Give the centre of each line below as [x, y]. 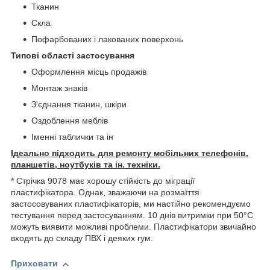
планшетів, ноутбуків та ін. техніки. [86, 165]
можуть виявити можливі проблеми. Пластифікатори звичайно [133, 227]
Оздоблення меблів [70, 121]
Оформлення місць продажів [89, 72]
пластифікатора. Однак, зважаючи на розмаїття [105, 193]
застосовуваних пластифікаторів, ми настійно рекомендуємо [131, 204]
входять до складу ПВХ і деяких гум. [82, 238]
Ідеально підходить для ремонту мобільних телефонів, [130, 153]
